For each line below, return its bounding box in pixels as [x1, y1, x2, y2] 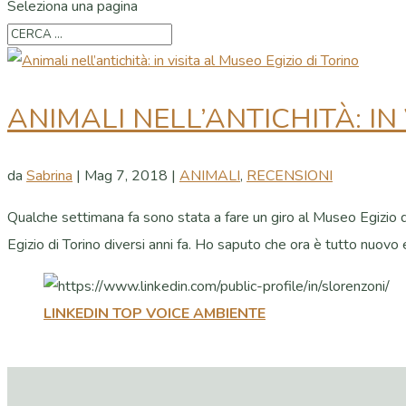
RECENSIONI [246, 166, 333, 187]
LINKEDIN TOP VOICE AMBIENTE [43, 304, 266, 324]
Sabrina [26, 166, 72, 187]
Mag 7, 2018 [84, 166, 168, 187]
